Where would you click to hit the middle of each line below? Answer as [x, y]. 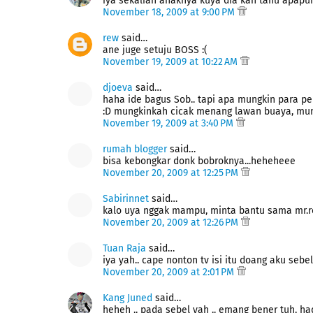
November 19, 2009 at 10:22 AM [172, 62]
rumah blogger [135, 149]
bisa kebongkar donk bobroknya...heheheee [199, 161]
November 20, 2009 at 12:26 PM [172, 223]
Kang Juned [128, 298]
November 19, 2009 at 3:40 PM [169, 123]
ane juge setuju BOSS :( [155, 50]
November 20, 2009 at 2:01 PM [170, 272]
